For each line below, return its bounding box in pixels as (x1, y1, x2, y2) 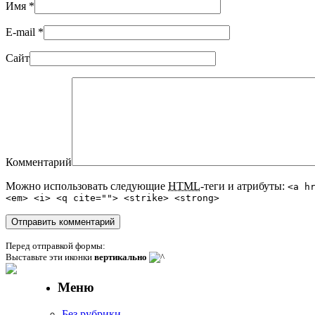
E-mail (6, 26, 35, 39)
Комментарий (6, 156, 72, 169)
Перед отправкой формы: (6, 240, 105, 252)
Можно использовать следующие (6, 180, 168, 193)
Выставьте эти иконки (6, 252, 94, 263)
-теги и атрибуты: (200, 180, 288, 193)
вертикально (94, 252, 147, 263)
